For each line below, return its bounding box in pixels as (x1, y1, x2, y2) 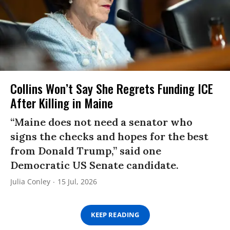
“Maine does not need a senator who (10, 115, 193, 128)
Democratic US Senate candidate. (10, 158, 179, 171)
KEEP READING (91, 210, 139, 220)
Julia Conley (10, 176, 50, 186)
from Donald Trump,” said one (10, 144, 161, 157)
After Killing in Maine (10, 93, 113, 112)
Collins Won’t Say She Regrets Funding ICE (10, 79, 213, 98)
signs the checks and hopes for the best (10, 129, 208, 143)
